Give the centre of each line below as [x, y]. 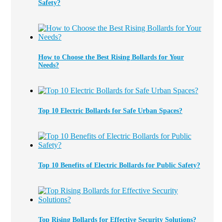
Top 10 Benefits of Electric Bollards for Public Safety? [119, 166]
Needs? [49, 65]
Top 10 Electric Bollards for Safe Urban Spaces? [110, 111]
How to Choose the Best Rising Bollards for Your [111, 57]
